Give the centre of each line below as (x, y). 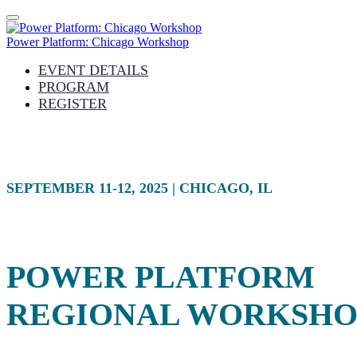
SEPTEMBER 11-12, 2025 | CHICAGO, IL (139, 188)
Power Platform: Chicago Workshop (98, 42)
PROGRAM (74, 87)
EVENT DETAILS (93, 70)
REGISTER (73, 104)
